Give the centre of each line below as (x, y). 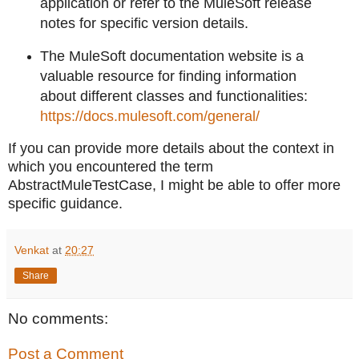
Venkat (32, 250)
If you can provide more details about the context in (171, 149)
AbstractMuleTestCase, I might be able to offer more (174, 186)
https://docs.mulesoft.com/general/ (149, 117)
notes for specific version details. (144, 24)
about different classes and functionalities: (173, 97)
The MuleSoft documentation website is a (171, 56)
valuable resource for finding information (168, 77)
